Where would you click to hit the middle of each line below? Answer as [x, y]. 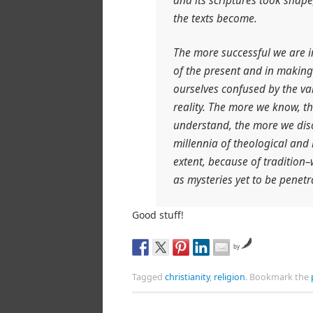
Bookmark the [279, 277]
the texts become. [216, 19]
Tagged [148, 277]
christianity [187, 277]
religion [230, 277]
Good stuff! [158, 215]
